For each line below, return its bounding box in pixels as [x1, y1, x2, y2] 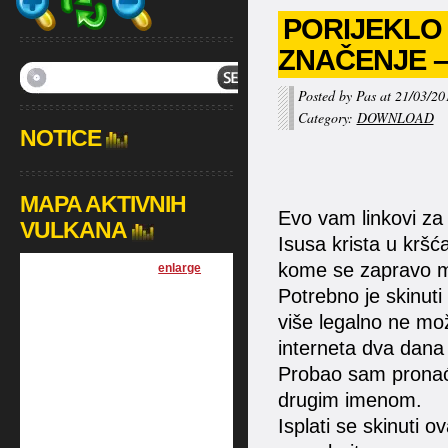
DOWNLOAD [356, 108, 434, 127]
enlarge [158, 261, 202, 275]
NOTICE [19, 125, 101, 151]
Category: [297, 108, 357, 127]
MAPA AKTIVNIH [19, 191, 186, 217]
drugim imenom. [277, 389, 422, 411]
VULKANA [19, 217, 127, 243]
